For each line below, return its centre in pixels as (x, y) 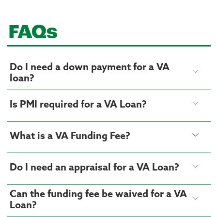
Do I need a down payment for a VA (89, 68)
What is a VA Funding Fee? (70, 137)
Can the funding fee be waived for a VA (98, 194)
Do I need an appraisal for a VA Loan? (94, 168)
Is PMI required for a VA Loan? (78, 105)
